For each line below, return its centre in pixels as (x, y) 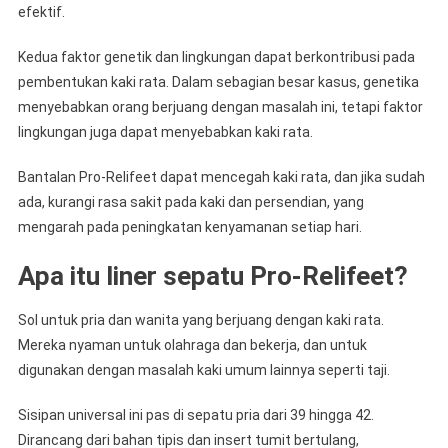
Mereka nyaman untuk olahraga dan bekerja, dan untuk (192, 345)
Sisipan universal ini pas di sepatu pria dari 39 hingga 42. (195, 415)
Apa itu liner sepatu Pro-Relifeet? (212, 276)
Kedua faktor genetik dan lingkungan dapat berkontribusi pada (216, 57)
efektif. (41, 12)
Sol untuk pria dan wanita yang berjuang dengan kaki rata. (200, 320)
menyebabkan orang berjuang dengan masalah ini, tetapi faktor (220, 107)
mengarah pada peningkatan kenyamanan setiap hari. (189, 227)
